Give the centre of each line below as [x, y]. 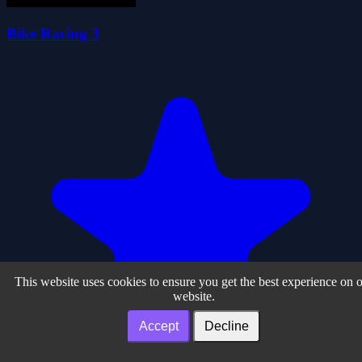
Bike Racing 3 [53, 34]
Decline [227, 326]
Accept [159, 326]
